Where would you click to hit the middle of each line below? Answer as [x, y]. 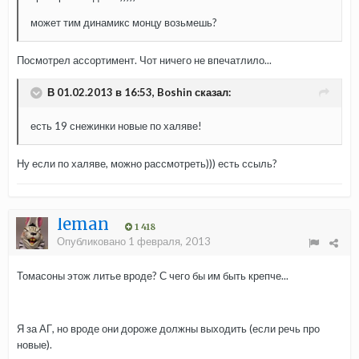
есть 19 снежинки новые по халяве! [116, 126]
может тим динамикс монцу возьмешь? [124, 23]
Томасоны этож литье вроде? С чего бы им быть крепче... [153, 276]
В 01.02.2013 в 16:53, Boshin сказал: [139, 92]
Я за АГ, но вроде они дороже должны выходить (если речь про [168, 329]
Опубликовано [93, 242]
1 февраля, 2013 [169, 242]
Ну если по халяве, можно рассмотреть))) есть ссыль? [147, 164]
